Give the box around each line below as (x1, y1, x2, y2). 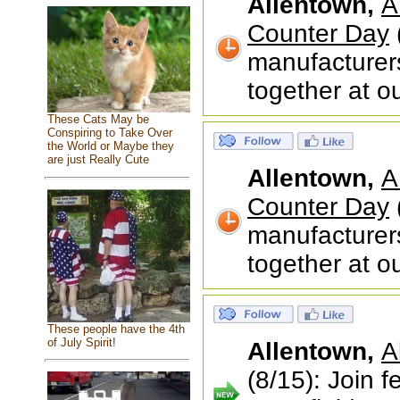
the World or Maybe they (46, 139, 174, 154)
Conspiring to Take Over (46, 126, 172, 140)
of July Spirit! (46, 336, 116, 350)
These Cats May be (46, 112, 149, 127)
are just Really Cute (46, 153, 149, 167)
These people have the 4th (46, 322, 185, 337)
